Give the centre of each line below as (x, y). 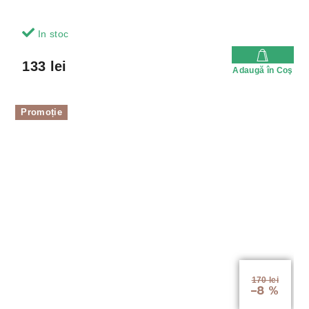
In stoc (52, 33)
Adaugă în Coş (263, 70)
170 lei (265, 280)
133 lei (44, 66)
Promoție (41, 112)
